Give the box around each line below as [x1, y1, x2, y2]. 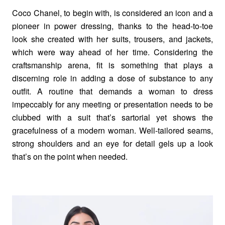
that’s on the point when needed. [12, 151, 128, 163]
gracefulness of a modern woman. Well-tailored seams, [12, 125, 213, 137]
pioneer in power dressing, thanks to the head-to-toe [12, 20, 213, 32]
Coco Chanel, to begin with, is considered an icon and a [12, 7, 213, 19]
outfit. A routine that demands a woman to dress [12, 85, 213, 97]
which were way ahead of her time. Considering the [12, 46, 213, 58]
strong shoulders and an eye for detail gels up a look [12, 138, 213, 150]
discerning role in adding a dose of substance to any [12, 72, 213, 84]
